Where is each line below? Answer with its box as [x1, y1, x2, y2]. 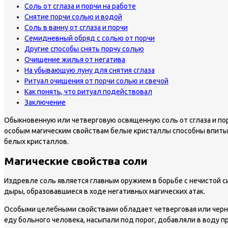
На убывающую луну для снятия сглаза [24, 66, 155, 74]
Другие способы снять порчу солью [24, 44, 144, 53]
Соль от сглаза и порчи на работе [24, 2, 136, 10]
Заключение [24, 98, 66, 106]
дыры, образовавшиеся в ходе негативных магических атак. [4, 187, 205, 195]
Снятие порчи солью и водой [24, 12, 122, 21]
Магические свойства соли [4, 155, 148, 167]
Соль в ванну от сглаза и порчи [24, 23, 128, 32]
